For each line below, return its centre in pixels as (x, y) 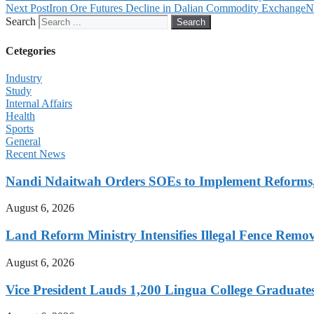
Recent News (35, 153)
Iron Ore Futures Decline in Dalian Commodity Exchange (177, 8)
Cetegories (30, 50)
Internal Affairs (39, 103)
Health (20, 116)
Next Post (27, 8)
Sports (20, 128)
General (23, 141)
